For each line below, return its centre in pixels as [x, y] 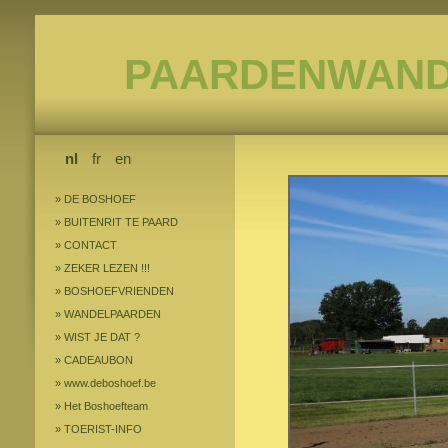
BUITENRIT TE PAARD [121, 222]
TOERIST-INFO [103, 429]
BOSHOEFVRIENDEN [119, 291]
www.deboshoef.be [110, 383]
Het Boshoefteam [106, 406]
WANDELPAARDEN [112, 314]
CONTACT [90, 245]
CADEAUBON [98, 360]
